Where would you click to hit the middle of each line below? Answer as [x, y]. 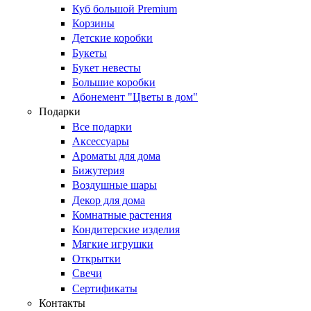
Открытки [96, 259]
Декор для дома [109, 200]
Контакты [62, 303]
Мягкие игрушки [113, 244]
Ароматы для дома [116, 155]
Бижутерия [98, 171]
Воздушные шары [115, 185]
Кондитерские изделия [126, 229]
